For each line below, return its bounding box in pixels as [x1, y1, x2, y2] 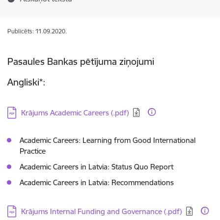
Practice [20, 146, 46, 156]
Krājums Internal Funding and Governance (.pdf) [21, 207, 182, 216]
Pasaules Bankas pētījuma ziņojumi [7, 55, 154, 67]
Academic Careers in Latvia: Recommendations [20, 178, 174, 187]
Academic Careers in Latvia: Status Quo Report [20, 162, 173, 171]
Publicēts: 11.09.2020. [7, 27, 67, 35]
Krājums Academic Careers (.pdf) [21, 108, 129, 117]
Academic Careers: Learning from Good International [20, 136, 195, 145]
